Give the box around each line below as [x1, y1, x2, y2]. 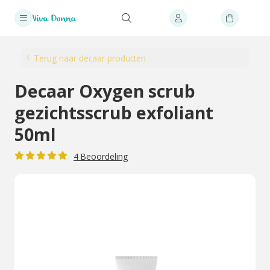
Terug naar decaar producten [34, 52, 146, 64]
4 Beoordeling [74, 151, 128, 162]
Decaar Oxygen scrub [14, 80, 195, 102]
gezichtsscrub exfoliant [14, 101, 213, 124]
